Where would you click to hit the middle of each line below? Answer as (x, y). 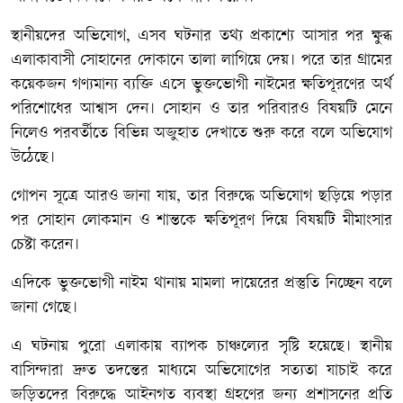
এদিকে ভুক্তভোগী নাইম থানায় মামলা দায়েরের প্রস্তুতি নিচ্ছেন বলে (201, 283)
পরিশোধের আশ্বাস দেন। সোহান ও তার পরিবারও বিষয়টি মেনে (201, 109)
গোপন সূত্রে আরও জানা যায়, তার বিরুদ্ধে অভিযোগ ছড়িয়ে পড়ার (201, 196)
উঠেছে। (33, 157)
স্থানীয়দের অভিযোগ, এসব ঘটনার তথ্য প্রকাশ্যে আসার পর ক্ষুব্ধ (201, 36)
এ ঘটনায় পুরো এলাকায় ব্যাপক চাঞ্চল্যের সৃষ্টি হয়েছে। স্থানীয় (201, 346)
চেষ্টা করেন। (45, 245)
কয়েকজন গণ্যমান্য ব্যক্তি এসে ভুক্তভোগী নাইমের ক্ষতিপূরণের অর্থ (201, 85)
